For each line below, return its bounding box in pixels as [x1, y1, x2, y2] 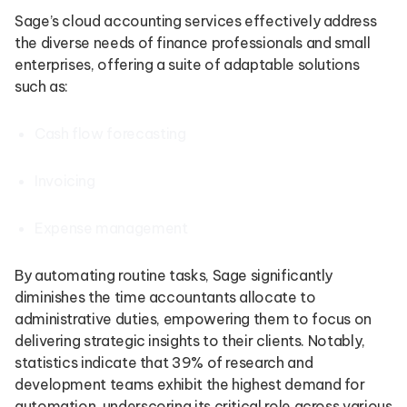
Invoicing [35, 172, 95, 190]
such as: [15, 77, 69, 95]
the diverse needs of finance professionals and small [15, 34, 371, 52]
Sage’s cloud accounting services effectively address [15, 12, 377, 30]
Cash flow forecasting [35, 124, 186, 143]
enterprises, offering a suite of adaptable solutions [15, 55, 360, 74]
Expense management [35, 219, 188, 237]
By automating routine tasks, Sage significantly [15, 266, 333, 284]
